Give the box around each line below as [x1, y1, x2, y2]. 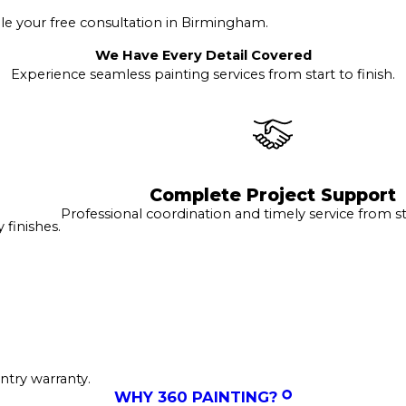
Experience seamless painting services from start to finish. [11, 66, 395, 83]
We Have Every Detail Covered [94, 47, 312, 64]
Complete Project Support [150, 183, 396, 206]
